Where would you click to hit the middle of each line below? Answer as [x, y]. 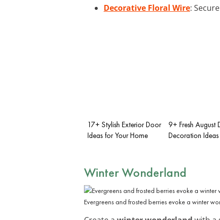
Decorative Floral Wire [147, 8]
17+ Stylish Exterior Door [124, 124]
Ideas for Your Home [118, 135]
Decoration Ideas [193, 135]
